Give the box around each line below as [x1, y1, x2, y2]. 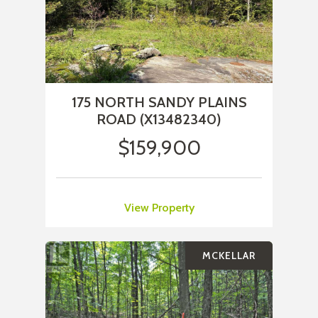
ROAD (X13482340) [97, 111, 221, 128]
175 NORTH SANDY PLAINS [71, 94, 247, 111]
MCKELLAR [202, 249, 256, 263]
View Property [124, 201, 194, 215]
